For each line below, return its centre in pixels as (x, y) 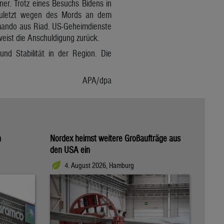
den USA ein (70, 149)
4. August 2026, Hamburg (99, 165)
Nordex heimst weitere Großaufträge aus (115, 138)
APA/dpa (97, 80)
